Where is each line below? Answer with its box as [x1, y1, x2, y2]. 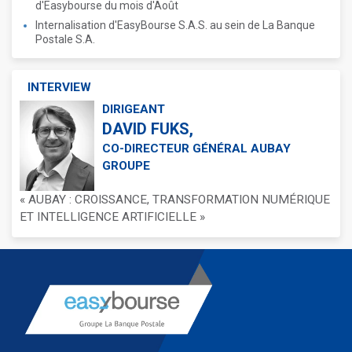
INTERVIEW [27, 80, 91, 94]
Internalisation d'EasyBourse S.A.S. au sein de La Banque [35, 19, 315, 31]
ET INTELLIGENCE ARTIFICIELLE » [20, 210, 205, 224]
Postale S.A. [35, 33, 95, 46]
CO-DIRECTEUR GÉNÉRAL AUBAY [102, 141, 291, 156]
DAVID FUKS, [102, 119, 193, 138]
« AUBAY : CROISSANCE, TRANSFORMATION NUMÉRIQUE [20, 192, 330, 207]
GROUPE [102, 159, 150, 173]
